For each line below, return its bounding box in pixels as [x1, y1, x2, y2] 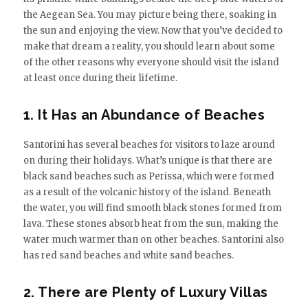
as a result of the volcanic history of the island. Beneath [23, 186, 271, 198]
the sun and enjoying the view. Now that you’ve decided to [23, 24, 283, 36]
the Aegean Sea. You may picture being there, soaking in [23, 8, 276, 21]
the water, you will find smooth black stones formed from [23, 201, 282, 214]
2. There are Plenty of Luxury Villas [23, 283, 268, 300]
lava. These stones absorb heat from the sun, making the [23, 217, 278, 230]
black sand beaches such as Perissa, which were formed [23, 170, 274, 182]
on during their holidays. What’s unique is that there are [23, 154, 272, 166]
